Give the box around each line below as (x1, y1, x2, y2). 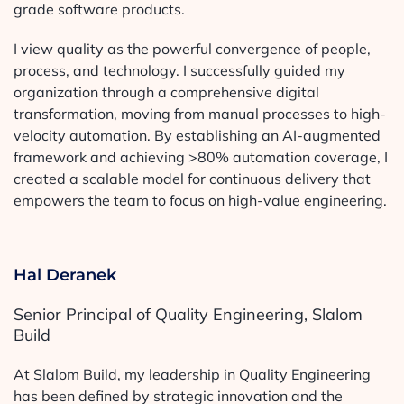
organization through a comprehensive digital (13, 82, 319, 101)
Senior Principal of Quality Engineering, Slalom (13, 303, 363, 325)
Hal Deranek (13, 264, 116, 285)
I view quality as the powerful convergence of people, (13, 39, 371, 58)
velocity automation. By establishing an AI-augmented (13, 125, 381, 144)
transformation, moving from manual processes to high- (13, 104, 386, 123)
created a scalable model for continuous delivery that (13, 169, 371, 188)
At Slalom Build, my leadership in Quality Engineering (13, 364, 371, 383)
